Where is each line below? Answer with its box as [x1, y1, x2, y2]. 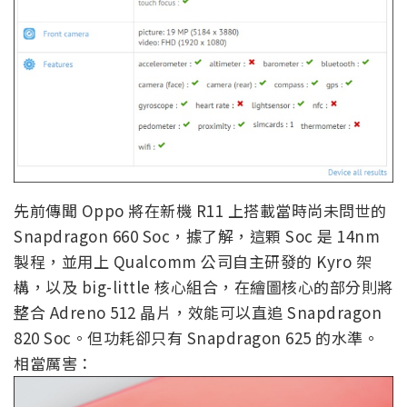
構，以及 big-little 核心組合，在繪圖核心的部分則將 [14, 275, 393, 299]
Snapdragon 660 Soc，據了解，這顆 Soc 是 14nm [14, 224, 380, 248]
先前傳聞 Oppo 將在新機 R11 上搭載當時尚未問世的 [14, 199, 387, 223]
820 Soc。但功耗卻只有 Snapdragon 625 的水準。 [14, 326, 379, 350]
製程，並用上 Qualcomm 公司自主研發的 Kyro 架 [14, 250, 372, 273]
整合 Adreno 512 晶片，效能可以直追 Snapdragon [14, 301, 382, 324]
